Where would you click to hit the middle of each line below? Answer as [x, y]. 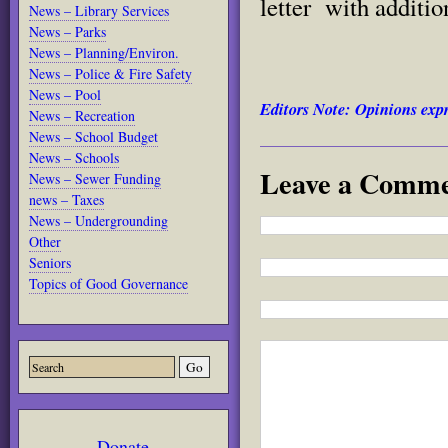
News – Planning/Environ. [104, 52]
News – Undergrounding [98, 220]
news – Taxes [66, 199]
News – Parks [67, 31]
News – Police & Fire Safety [110, 73]
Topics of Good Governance [108, 283]
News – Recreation [82, 115]
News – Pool [65, 94]
